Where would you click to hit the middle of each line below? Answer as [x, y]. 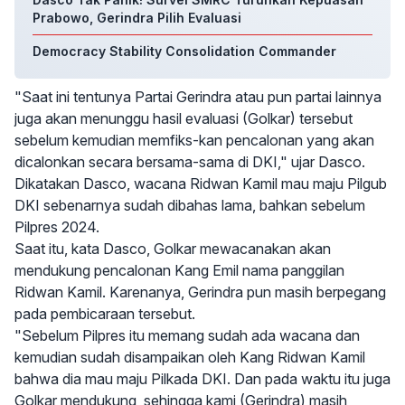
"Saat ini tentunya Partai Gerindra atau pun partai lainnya [198, 97]
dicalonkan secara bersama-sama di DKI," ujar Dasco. [190, 162]
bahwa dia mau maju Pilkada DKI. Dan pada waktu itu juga [202, 379]
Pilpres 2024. [57, 227]
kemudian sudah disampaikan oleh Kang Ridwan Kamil [190, 357]
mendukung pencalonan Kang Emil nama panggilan [179, 270]
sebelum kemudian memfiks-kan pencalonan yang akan [194, 140]
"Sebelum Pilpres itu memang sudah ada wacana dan [187, 335]
